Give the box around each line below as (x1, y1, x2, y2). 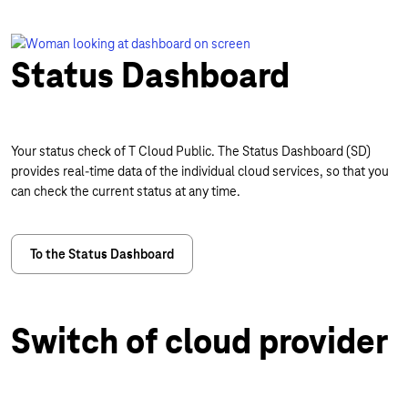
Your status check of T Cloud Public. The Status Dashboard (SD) (11, 143, 371, 159)
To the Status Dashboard (30, 246, 174, 262)
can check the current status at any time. (11, 183, 240, 199)
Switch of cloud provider (11, 320, 388, 363)
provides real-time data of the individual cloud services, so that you (11, 163, 389, 179)
